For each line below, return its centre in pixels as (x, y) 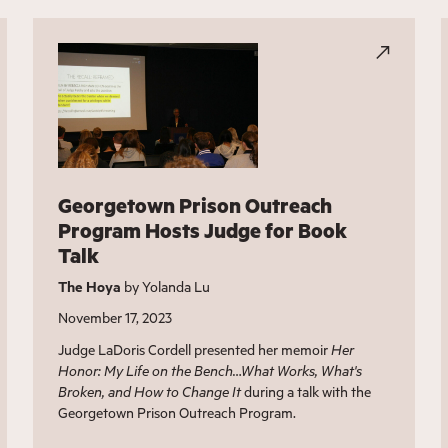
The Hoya (90, 287)
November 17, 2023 (115, 318)
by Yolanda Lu (166, 287)
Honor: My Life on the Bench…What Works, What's (210, 371)
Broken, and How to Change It (150, 392)
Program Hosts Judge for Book (203, 231)
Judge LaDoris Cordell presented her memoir (195, 350)
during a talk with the (306, 392)
